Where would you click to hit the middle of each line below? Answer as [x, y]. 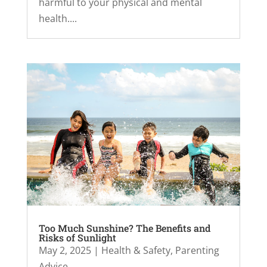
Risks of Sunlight [77, 238]
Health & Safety [136, 251]
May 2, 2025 [65, 251]
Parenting [197, 251]
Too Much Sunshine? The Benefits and [124, 228]
